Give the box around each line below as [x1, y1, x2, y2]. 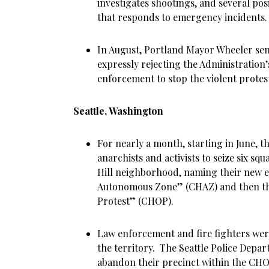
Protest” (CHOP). [97, 195, 174, 207]
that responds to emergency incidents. [97, 11, 267, 23]
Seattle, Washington [73, 104, 163, 117]
